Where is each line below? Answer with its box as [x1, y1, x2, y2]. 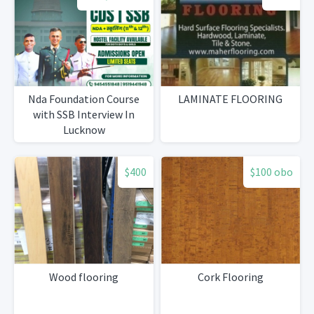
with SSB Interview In [33, 107, 135, 122]
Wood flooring [49, 269, 118, 284]
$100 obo [250, 165, 293, 179]
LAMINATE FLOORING [178, 92, 282, 107]
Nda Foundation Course [28, 92, 139, 107]
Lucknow [62, 123, 105, 137]
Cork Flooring [197, 269, 264, 284]
